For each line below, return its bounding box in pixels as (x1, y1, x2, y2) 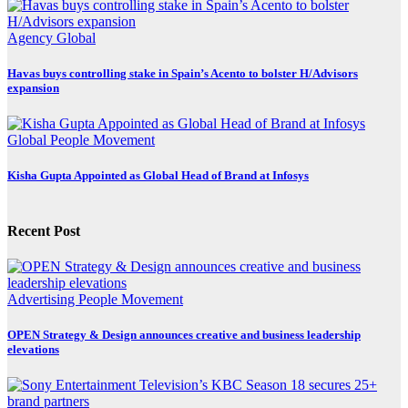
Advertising (7, 291, 78, 307)
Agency (7, 29, 56, 46)
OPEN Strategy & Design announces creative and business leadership (7, 328, 361, 342)
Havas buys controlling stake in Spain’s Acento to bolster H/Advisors (7, 66, 358, 80)
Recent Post (7, 222, 80, 239)
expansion (7, 80, 59, 95)
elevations (7, 342, 59, 357)
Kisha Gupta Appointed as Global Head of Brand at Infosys (7, 168, 309, 183)
